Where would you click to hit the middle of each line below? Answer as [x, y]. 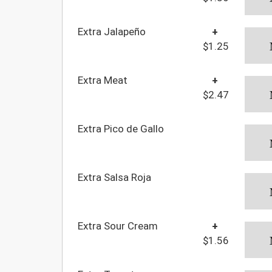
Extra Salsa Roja [114, 177]
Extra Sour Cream [118, 226]
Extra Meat [103, 80]
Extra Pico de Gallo [121, 128]
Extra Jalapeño [112, 31]
